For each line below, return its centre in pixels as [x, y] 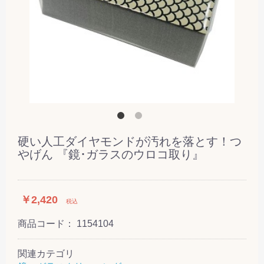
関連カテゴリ [46, 253]
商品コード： [47, 223]
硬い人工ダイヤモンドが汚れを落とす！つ [130, 141]
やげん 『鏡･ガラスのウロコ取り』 [111, 154]
